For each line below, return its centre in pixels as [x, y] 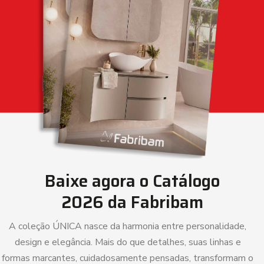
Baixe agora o [98, 181]
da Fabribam [153, 202]
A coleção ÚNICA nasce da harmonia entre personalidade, [128, 226]
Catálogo [186, 181]
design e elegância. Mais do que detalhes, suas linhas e [128, 242]
